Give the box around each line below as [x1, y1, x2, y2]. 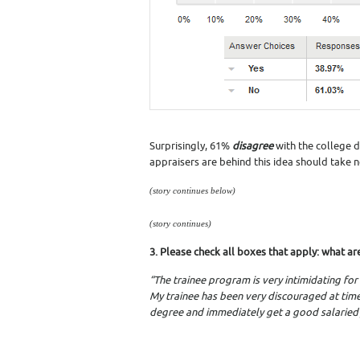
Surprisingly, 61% [149, 139, 232, 153]
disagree [232, 139, 273, 153]
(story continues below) [149, 186, 235, 195]
